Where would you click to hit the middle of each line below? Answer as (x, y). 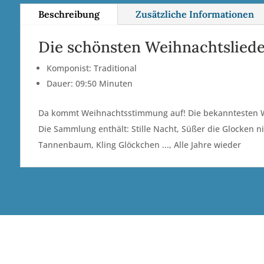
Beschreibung (69, 14)
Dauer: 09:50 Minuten (89, 84)
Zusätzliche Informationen (194, 14)
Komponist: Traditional (91, 68)
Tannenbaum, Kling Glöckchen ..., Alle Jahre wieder (139, 145)
